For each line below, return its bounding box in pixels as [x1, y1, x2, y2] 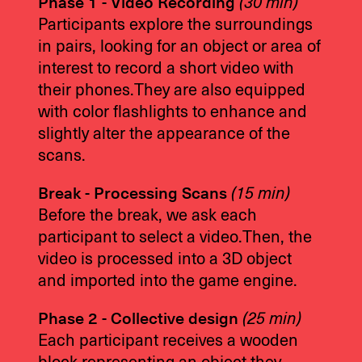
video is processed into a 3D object [38, 250, 293, 267]
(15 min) [231, 185, 291, 202]
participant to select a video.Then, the [38, 229, 313, 246]
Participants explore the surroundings [38, 16, 314, 33]
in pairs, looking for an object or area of [38, 38, 322, 55]
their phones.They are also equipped [38, 82, 306, 99]
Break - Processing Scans [38, 185, 232, 202]
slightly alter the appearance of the [38, 125, 291, 142]
